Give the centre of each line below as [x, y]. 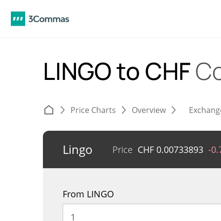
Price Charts [93, 110]
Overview [149, 110]
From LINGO [88, 194]
